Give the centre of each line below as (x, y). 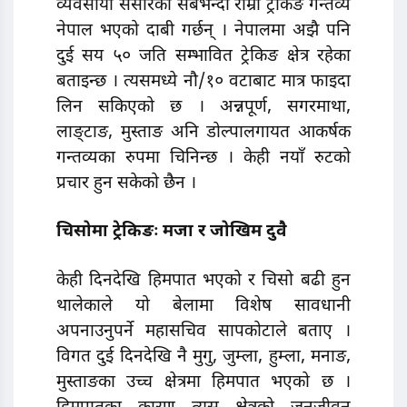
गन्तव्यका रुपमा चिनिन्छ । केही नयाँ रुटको (203, 158)
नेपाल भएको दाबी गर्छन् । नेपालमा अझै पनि (203, 31)
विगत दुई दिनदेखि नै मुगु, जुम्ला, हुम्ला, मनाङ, (203, 357)
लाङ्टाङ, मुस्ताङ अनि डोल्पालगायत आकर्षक (203, 133)
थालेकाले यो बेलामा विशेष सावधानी (203, 306)
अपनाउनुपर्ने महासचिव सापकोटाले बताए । (203, 332)
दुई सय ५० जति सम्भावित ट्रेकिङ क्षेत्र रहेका (203, 56)
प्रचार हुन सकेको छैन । (126, 184)
